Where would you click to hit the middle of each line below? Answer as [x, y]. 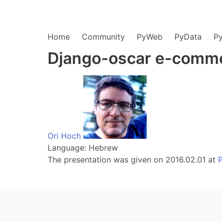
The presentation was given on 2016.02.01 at [133, 160]
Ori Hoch [64, 136]
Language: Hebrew [83, 148]
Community [103, 37]
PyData [188, 37]
